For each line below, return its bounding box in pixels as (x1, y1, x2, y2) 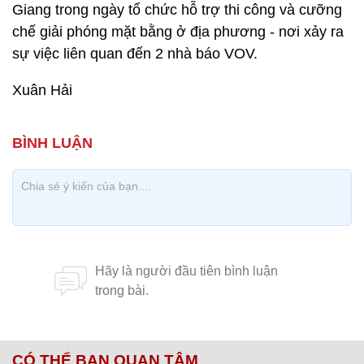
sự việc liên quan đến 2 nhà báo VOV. (12, 45, 258, 62)
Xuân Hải (12, 82, 72, 98)
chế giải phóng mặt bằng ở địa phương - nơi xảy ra (12, 24, 344, 40)
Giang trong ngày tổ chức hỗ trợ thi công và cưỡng (12, 2, 342, 18)
